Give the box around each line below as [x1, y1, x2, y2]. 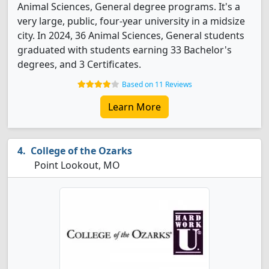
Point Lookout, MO [32, 159, 120, 172]
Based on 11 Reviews [121, 79, 192, 89]
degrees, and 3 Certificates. [17, 58, 141, 71]
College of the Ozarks [31, 144, 132, 157]
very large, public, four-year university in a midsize [17, 14, 245, 28]
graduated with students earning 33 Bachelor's [17, 43, 232, 56]
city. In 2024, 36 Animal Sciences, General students [17, 29, 244, 42]
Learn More [108, 100, 161, 113]
